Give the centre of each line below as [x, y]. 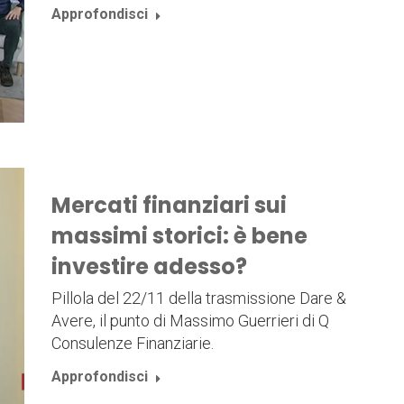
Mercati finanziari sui [169, 205]
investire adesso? [149, 266]
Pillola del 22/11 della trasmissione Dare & [198, 298]
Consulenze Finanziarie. [132, 343]
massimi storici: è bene [179, 235]
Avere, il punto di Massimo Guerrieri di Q [190, 320]
